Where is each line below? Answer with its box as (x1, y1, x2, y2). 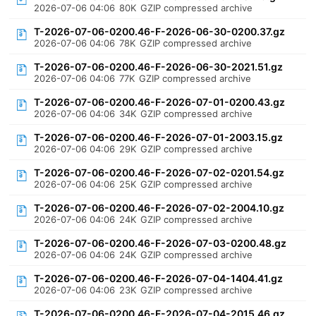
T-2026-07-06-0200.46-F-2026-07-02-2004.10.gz (34, 202, 285, 214)
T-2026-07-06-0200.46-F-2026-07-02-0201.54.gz (34, 166, 285, 178)
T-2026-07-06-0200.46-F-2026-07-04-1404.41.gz (34, 272, 284, 284)
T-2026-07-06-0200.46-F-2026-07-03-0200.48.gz (34, 237, 287, 249)
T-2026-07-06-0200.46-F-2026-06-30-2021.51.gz (34, 61, 284, 73)
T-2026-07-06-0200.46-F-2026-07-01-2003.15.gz (34, 131, 284, 143)
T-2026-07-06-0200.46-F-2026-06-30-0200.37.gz (34, 25, 286, 37)
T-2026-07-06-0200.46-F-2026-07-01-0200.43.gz (34, 96, 286, 108)
